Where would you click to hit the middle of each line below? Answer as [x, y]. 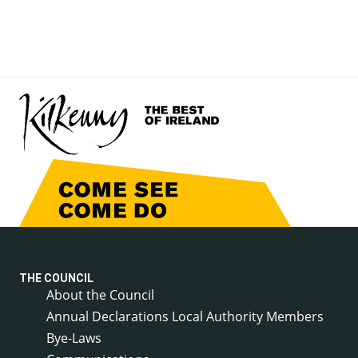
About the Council [100, 294]
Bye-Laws [74, 338]
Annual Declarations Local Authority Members [185, 316]
